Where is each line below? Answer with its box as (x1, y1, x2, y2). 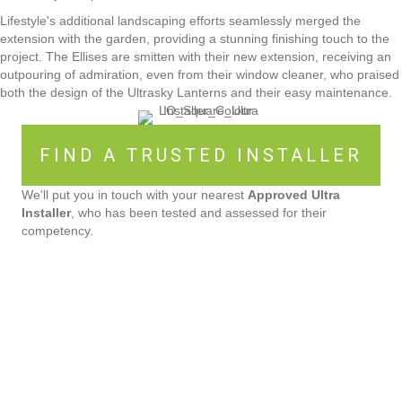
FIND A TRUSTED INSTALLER (39, 144, 363, 166)
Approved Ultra (248, 187, 340, 202)
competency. (22, 223, 93, 238)
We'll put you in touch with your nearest (22, 187, 248, 202)
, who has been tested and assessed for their (71, 205, 327, 220)
